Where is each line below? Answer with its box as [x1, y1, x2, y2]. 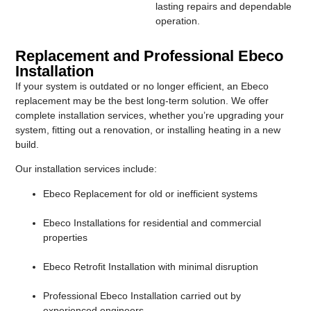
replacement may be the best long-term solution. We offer [15, 95, 269, 106]
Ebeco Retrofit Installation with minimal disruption [43, 260, 259, 272]
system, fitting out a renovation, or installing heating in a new [15, 124, 281, 135]
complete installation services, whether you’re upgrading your [15, 110, 285, 121]
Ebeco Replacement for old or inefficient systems [43, 187, 258, 199]
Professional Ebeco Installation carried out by [43, 289, 242, 301]
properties [43, 231, 88, 243]
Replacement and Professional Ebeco [15, 47, 284, 65]
